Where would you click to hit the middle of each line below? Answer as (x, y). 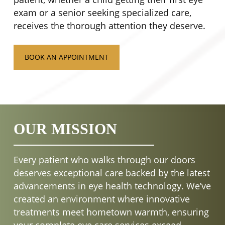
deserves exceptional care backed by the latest (111, 173)
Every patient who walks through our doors (104, 159)
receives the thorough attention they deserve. (109, 26)
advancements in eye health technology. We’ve (112, 186)
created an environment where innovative (101, 199)
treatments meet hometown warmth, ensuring (111, 212)
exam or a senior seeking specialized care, (102, 13)
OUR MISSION (65, 129)
